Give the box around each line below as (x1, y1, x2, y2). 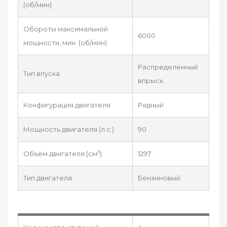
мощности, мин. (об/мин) (23, 38, 107, 47)
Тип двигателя (23, 173, 72, 182)
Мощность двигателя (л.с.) (23, 125, 114, 133)
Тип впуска (23, 69, 60, 78)
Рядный (138, 100, 164, 109)
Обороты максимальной (23, 24, 108, 33)
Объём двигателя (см (23, 149, 97, 158)
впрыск (138, 76, 163, 85)
